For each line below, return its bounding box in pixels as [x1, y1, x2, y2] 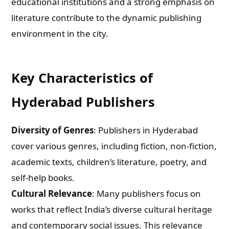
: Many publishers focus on [92, 188, 201, 199]
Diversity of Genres [11, 124, 94, 136]
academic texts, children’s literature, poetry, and [11, 156, 207, 168]
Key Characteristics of [11, 69, 153, 86]
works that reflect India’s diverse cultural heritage [11, 203, 213, 215]
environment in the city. [11, 28, 109, 39]
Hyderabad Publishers [11, 93, 155, 110]
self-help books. [11, 172, 75, 184]
